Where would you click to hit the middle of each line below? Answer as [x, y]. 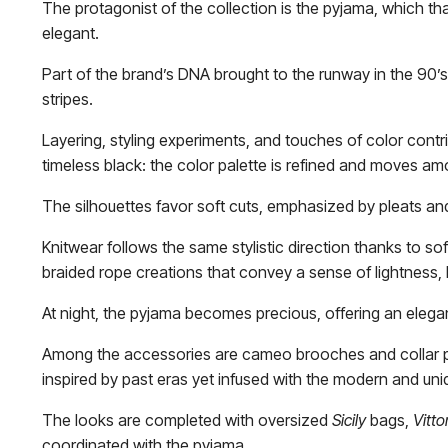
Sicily [349, 420]
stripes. [67, 99]
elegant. [70, 33]
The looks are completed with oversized [187, 420]
